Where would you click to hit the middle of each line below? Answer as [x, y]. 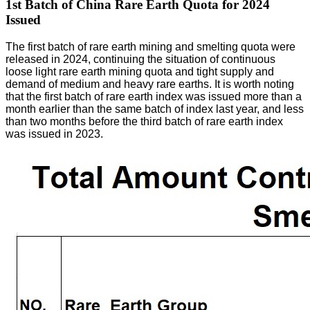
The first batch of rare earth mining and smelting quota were [151, 46]
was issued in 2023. [54, 134]
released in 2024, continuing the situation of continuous [140, 59]
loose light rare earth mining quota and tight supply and [140, 71]
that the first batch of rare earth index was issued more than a [154, 96]
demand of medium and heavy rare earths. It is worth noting [150, 84]
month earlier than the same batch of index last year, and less [155, 109]
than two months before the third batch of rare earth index [144, 121]
